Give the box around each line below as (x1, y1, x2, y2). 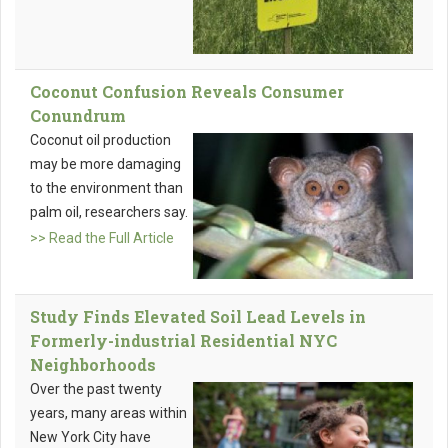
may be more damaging (30, 156, 181, 173)
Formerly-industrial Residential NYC (30, 330, 337, 352)
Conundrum (30, 105, 126, 127)
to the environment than (30, 180, 183, 197)
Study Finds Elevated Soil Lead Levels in (30, 306, 366, 328)
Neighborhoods (30, 354, 156, 376)
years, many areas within (30, 405, 187, 422)
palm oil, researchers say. (30, 204, 188, 221)
